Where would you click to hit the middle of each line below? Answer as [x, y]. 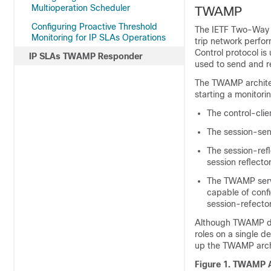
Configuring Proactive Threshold [94, 27]
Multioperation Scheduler [81, 8]
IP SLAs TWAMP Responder [86, 56]
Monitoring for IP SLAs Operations [99, 38]
